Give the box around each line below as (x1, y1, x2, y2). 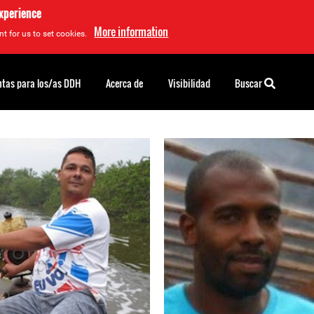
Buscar (235, 76, 264, 90)
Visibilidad (168, 76, 210, 90)
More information (94, 23, 169, 40)
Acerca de (106, 76, 143, 90)
